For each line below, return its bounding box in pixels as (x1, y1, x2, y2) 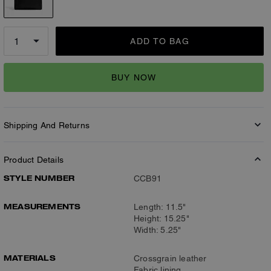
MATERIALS (4, 253, 56, 263)
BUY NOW (111, 72, 157, 82)
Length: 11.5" (134, 202, 186, 212)
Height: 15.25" (134, 214, 189, 223)
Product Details (4, 155, 64, 165)
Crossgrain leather (134, 253, 207, 263)
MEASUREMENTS (4, 201, 81, 211)
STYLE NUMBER (4, 173, 75, 183)
